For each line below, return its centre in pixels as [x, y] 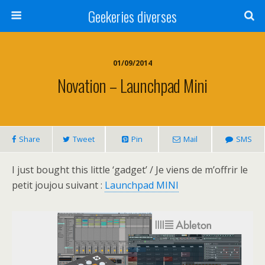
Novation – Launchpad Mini [132, 85]
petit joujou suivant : [58, 185]
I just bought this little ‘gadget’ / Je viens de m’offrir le [130, 170]
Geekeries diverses [132, 16]
